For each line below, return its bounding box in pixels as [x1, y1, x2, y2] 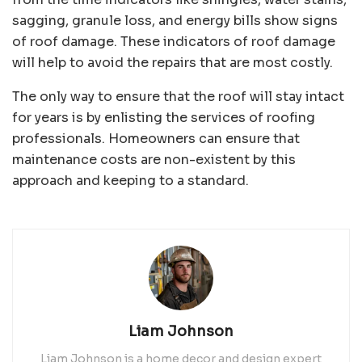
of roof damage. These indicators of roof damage [12, 32, 335, 50]
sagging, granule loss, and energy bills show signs [12, 11, 338, 29]
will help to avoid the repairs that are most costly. [12, 53, 333, 71]
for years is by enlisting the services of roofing [12, 108, 315, 126]
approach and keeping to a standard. [12, 171, 249, 189]
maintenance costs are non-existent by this [12, 150, 296, 168]
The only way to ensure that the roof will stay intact [12, 87, 344, 105]
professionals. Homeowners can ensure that [12, 129, 300, 147]
